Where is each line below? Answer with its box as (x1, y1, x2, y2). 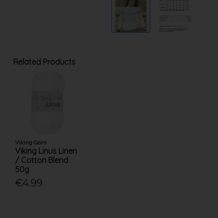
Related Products (13, 57, 75, 67)
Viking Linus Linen (15, 146, 77, 156)
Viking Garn (15, 139, 47, 146)
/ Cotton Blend (15, 155, 69, 165)
